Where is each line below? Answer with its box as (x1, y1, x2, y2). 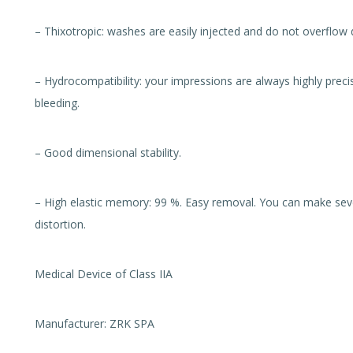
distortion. (35, 217, 86, 232)
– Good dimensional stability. (35, 145, 181, 160)
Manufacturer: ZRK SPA (35, 316, 154, 331)
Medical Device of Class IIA (35, 266, 173, 281)
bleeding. (35, 95, 80, 110)
